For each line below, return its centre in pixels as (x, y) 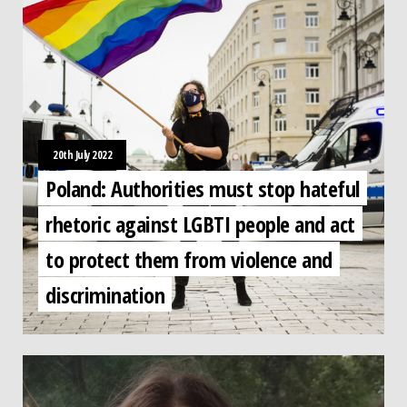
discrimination (105, 294)
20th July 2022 (82, 155)
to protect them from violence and (189, 258)
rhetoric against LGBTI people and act (200, 223)
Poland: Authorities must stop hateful (203, 188)
